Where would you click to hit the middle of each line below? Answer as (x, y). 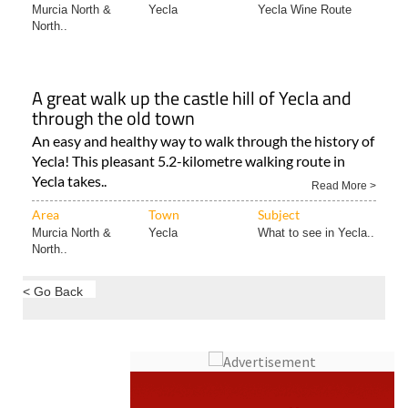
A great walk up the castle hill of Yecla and (192, 64)
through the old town (113, 84)
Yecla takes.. (69, 147)
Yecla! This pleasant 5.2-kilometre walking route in (189, 127)
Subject (279, 181)
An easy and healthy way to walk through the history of (203, 107)
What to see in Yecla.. (316, 199)
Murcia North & (71, 199)
